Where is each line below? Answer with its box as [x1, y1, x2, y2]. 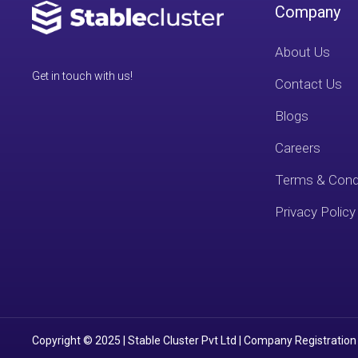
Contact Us [275, 76, 343, 92]
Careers [275, 140, 321, 156]
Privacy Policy [275, 204, 356, 220]
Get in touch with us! [32, 70, 133, 82]
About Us [275, 44, 331, 60]
